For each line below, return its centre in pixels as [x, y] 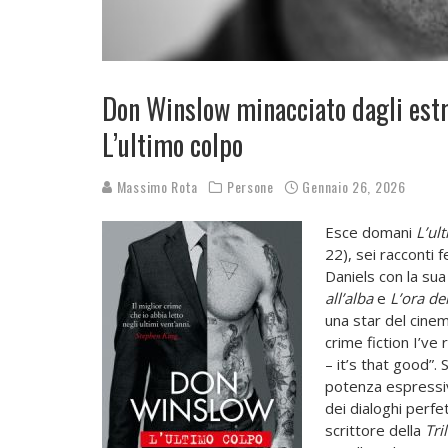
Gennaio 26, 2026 [354, 187]
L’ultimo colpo [172, 145]
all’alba [348, 298]
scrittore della [372, 430]
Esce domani [368, 232]
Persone [250, 187]
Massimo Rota [156, 187]
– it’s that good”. [382, 364]
